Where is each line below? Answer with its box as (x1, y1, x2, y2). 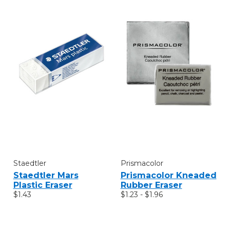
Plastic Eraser (13, 180, 72, 190)
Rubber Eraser (120, 180, 182, 190)
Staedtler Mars (13, 170, 79, 180)
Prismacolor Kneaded (120, 170, 217, 180)
